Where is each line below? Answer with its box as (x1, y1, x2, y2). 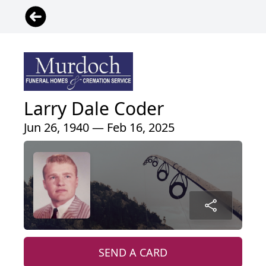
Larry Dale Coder (24, 96, 164, 121)
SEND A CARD (99, 245, 167, 259)
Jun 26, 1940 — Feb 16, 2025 (24, 119, 175, 135)
